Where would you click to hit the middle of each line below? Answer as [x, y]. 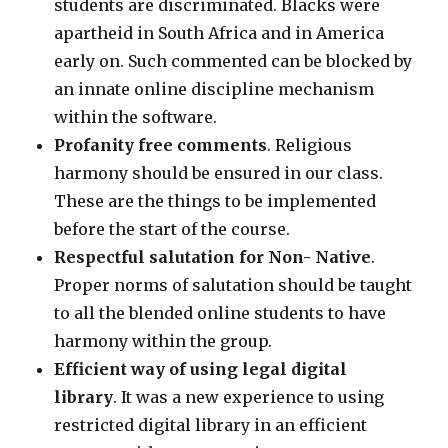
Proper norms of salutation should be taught [233, 285]
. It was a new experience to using [249, 397]
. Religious [310, 145]
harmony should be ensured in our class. [219, 173]
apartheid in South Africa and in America [219, 33]
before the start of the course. [172, 229]
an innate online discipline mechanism [214, 89]
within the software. [136, 117]
